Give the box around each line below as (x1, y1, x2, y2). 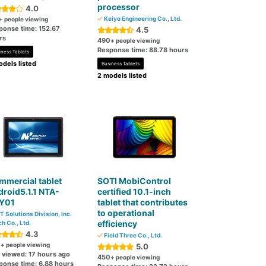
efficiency (97, 218, 138, 229)
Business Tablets (102, 61, 140, 66)
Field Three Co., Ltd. (103, 232, 163, 239)
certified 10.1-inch (97, 186, 172, 197)
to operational (97, 208, 155, 218)
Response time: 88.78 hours (97, 46, 189, 54)
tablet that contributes (97, 197, 188, 207)
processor (97, 2, 140, 12)
